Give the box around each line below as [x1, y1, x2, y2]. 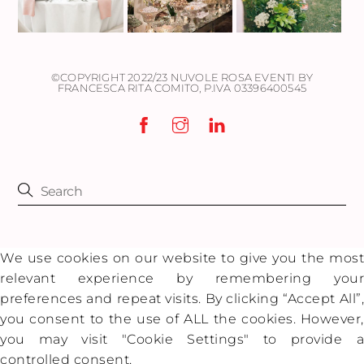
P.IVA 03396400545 [203, 81, 306, 95]
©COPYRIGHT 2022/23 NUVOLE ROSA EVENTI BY [50, 71, 313, 84]
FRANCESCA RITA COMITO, [57, 81, 201, 95]
